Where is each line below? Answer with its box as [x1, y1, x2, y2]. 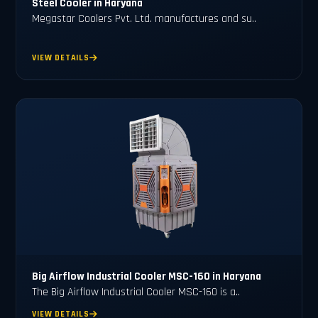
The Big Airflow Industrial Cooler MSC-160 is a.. [32, 284, 241, 300]
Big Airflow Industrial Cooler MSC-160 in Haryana [32, 269, 262, 283]
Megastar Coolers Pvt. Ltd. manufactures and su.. [32, 11, 257, 27]
